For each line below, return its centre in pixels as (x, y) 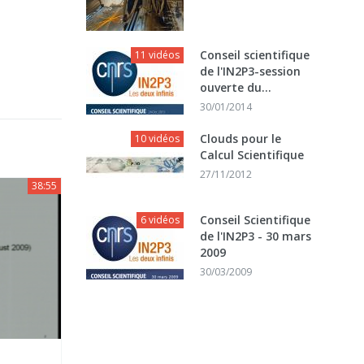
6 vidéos (160, 220)
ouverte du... (236, 87)
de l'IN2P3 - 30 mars (256, 236)
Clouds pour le (240, 139)
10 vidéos (157, 139)
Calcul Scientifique (252, 155)
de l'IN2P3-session (250, 71)
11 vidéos (157, 55)
